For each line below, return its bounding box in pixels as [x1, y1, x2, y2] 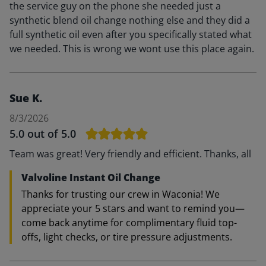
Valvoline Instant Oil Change [21, 171, 160, 184]
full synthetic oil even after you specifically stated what [9, 28, 252, 41]
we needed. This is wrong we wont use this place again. [9, 42, 254, 55]
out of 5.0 [27, 126, 76, 141]
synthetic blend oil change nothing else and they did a [9, 14, 250, 27]
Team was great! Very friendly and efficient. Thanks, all [9, 147, 251, 160]
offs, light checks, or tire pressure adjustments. [21, 230, 232, 243]
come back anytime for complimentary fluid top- [21, 216, 237, 229]
